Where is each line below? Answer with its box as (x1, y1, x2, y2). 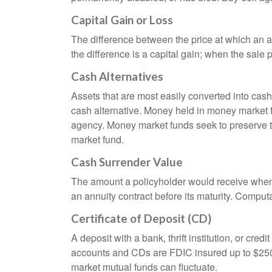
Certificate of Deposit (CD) (71, 212, 211, 226)
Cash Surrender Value (71, 155, 183, 169)
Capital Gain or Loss (71, 13, 173, 27)
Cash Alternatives (71, 70, 163, 84)
